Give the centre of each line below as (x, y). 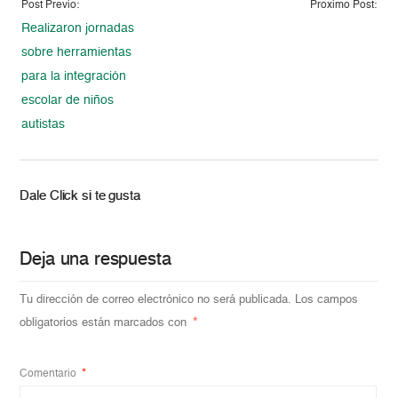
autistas (44, 124)
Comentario (50, 374)
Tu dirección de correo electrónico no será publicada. (156, 299)
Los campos (327, 299)
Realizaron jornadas (78, 28)
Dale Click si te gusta (80, 195)
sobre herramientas (77, 52)
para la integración (74, 76)
